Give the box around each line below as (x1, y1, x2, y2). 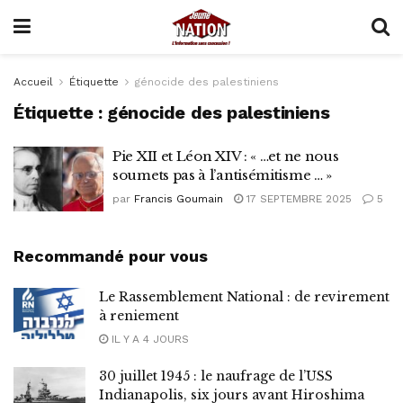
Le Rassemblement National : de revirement (99, 288, 390, 305)
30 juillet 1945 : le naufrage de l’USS (99, 367, 333, 384)
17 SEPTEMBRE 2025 (243, 193, 352, 205)
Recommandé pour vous (13, 246, 208, 265)
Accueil (13, 76, 53, 88)
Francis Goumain (134, 193, 223, 205)
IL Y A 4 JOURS (108, 332, 189, 345)
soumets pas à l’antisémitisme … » (112, 166, 333, 184)
